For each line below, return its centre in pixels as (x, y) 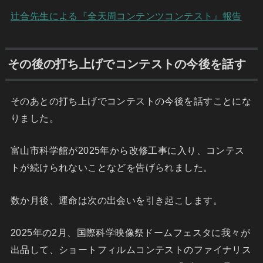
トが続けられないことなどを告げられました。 (112, 168)
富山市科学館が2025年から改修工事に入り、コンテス (127, 151)
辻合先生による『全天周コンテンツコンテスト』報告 (126, 16)
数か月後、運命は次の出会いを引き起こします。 (116, 200)
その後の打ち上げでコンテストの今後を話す (127, 64)
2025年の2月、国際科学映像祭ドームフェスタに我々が (130, 232)
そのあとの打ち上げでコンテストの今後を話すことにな (131, 101)
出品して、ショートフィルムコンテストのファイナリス (131, 249)
